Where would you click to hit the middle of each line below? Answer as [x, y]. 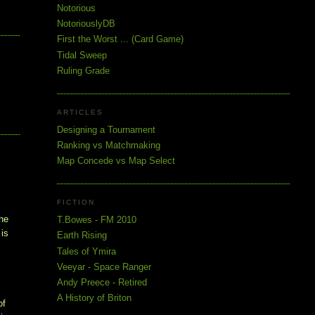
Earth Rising [82, 236]
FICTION [76, 202]
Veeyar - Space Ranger [104, 266]
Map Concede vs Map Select [116, 161]
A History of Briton [94, 298]
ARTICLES [80, 112]
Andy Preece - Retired [102, 283]
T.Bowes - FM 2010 [96, 220]
